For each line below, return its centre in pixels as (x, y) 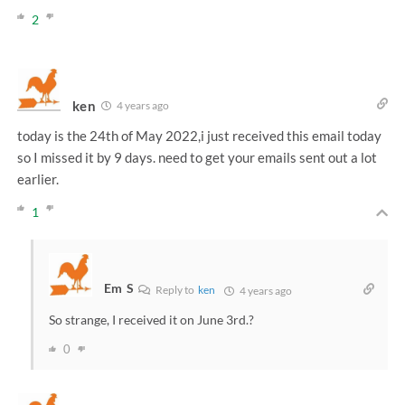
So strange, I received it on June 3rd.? (151, 320)
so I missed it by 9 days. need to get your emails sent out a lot (197, 158)
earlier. (38, 179)
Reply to (176, 290)
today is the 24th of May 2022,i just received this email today (199, 136)
